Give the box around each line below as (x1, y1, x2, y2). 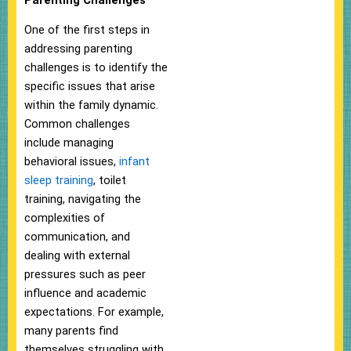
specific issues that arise (24, 78, 155, 93)
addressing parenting (24, 41, 132, 56)
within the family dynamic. (24, 97, 158, 112)
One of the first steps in (24, 22, 150, 37)
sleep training (24, 172, 93, 187)
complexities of (24, 210, 105, 225)
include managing (24, 135, 114, 150)
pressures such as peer (24, 266, 146, 281)
